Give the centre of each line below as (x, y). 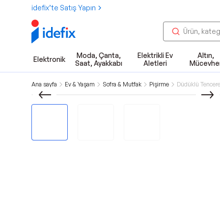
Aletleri (155, 63)
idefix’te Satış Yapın (64, 8)
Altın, (206, 55)
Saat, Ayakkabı (98, 63)
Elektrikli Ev (155, 55)
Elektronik (49, 59)
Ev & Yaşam (80, 84)
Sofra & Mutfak (122, 84)
